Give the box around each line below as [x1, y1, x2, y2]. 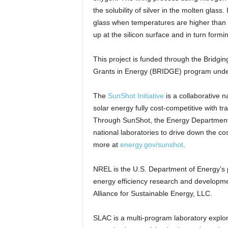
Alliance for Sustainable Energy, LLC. [93, 189, 212, 197]
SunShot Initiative [107, 92, 164, 100]
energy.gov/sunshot [120, 140, 183, 149]
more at [93, 140, 120, 149]
